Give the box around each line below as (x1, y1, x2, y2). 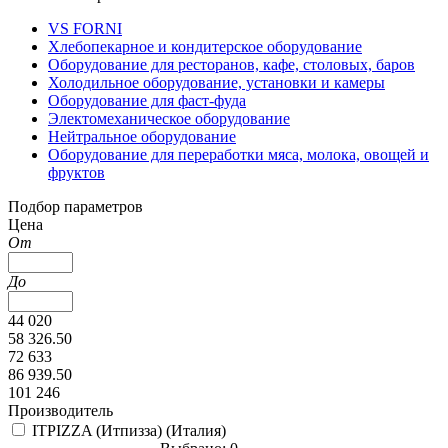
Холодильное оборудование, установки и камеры (48, 73, 385, 91)
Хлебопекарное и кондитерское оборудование (48, 37, 362, 55)
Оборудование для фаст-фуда (48, 91, 246, 109)
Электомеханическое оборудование (48, 109, 290, 127)
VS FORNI (48, 19, 122, 37)
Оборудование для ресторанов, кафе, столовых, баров (48, 55, 415, 73)
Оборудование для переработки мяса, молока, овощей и (48, 145, 429, 163)
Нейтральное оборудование (48, 127, 236, 145)
